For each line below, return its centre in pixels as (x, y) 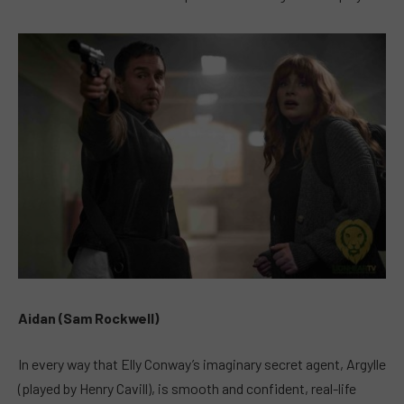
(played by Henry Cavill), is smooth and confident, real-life (187, 389)
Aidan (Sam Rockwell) (88, 317)
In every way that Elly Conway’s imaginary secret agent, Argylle (202, 364)
